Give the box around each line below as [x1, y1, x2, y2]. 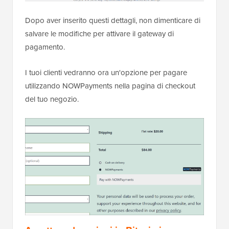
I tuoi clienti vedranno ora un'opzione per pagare [25, 66, 187, 78]
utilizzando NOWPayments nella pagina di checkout [25, 80, 195, 91]
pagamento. [25, 41, 65, 53]
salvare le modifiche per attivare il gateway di [25, 28, 174, 39]
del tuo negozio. [25, 93, 79, 105]
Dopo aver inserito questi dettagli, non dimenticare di [25, 14, 200, 26]
